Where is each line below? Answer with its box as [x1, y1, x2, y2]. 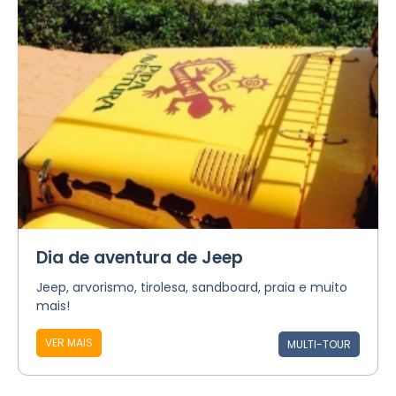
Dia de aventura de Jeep [36, 246, 243, 270]
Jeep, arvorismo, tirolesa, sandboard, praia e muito [36, 278, 347, 296]
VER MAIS [45, 335, 93, 350]
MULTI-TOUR [287, 337, 351, 352]
